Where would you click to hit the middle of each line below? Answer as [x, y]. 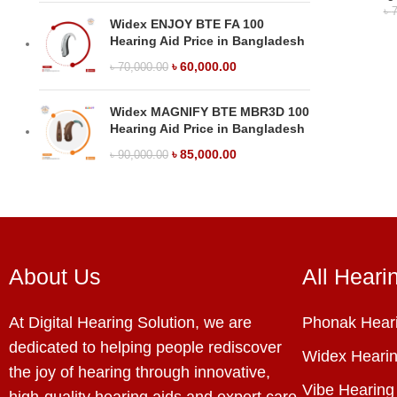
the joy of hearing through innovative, [140, 372]
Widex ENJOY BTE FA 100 [187, 23]
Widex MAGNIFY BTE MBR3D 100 [210, 111]
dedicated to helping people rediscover [145, 347]
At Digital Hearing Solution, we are [130, 322]
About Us [55, 276]
